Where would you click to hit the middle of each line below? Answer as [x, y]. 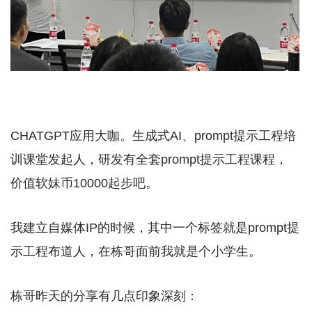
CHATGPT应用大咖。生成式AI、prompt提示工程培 [153, 135]
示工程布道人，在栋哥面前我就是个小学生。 [136, 251]
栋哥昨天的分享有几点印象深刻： [104, 296]
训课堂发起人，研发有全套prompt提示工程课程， [149, 159]
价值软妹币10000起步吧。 [84, 183]
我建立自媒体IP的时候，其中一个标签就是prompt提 [155, 227]
